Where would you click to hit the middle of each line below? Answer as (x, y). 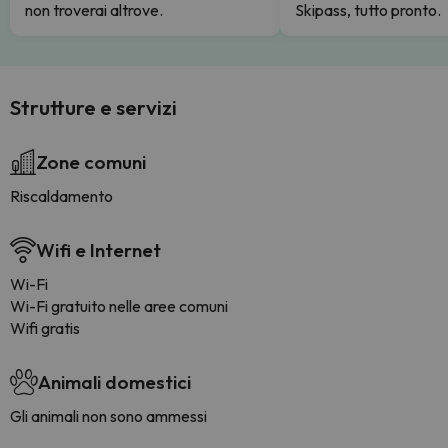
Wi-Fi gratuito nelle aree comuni (119, 306)
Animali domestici (114, 382)
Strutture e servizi (93, 107)
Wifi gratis (45, 328)
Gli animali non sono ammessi (108, 416)
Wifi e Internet (98, 250)
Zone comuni (91, 162)
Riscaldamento (61, 196)
